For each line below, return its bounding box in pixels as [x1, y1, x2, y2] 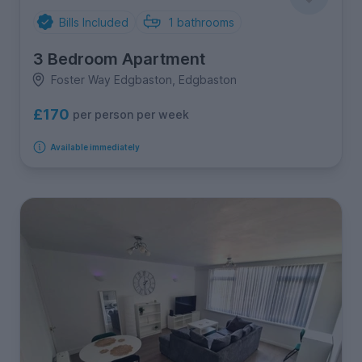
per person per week [73, 107, 189, 121]
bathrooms [177, 15, 234, 29]
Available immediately [49, 141, 140, 152]
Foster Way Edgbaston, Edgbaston [50, 72, 237, 86]
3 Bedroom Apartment [33, 48, 205, 69]
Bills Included [58, 15, 128, 29]
